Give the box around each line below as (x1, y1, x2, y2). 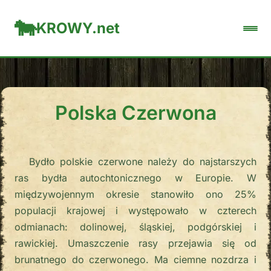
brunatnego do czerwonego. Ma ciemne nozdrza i (15, 253, 256, 266)
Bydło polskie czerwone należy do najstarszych (29, 155, 256, 168)
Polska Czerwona (54, 101, 217, 125)
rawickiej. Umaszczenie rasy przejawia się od (15, 237, 256, 249)
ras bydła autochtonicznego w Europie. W (15, 172, 256, 184)
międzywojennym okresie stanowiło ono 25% (15, 188, 256, 200)
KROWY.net (36, 19, 120, 37)
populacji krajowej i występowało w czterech (15, 204, 256, 217)
